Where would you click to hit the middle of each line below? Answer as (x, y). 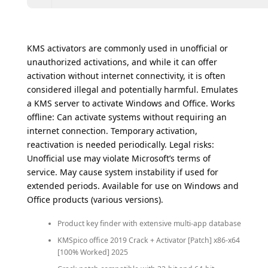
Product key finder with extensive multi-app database (149, 223)
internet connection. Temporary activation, (112, 131)
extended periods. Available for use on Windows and (133, 186)
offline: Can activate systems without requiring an (127, 117)
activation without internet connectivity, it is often (126, 76)
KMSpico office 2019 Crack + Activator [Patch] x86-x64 (148, 240)
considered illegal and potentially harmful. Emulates (133, 90)
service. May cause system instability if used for (123, 172)
